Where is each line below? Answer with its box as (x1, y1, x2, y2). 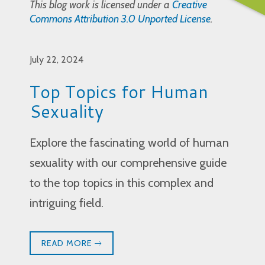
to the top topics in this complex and (30, 175, 214, 190)
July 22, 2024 (30, 53, 83, 65)
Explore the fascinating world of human (30, 135, 229, 150)
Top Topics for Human (30, 79, 208, 104)
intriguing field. (30, 195, 104, 210)
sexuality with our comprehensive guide (30, 155, 227, 170)
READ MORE (41, 237, 95, 248)
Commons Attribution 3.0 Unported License (30, 12, 211, 25)
